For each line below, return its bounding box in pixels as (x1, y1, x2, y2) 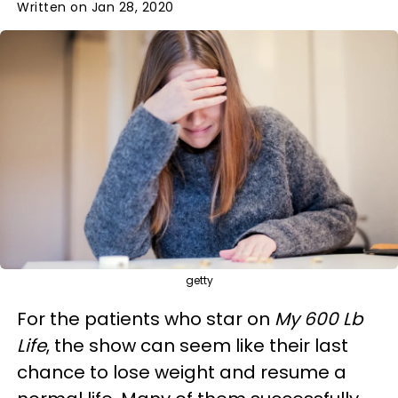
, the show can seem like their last (46, 332, 348, 358)
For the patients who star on (17, 306, 275, 331)
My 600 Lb (275, 306, 363, 331)
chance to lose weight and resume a (17, 359, 346, 385)
